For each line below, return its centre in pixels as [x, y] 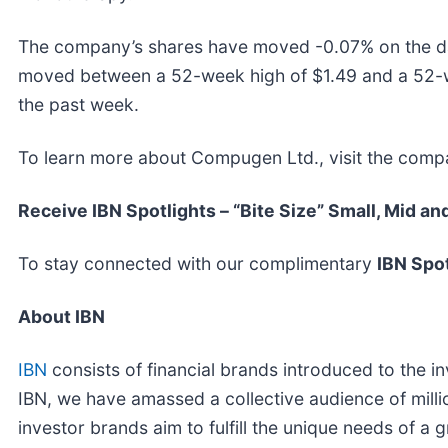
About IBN [61, 316]
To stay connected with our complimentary [197, 263]
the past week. [78, 104]
